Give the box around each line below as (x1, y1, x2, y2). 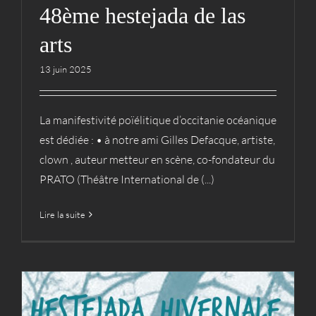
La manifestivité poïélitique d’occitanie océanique (39, 113, 276, 128)
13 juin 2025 (39, 63, 92, 75)
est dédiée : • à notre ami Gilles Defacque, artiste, (39, 133, 275, 147)
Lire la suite (39, 209, 85, 221)
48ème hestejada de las (39, 3, 245, 29)
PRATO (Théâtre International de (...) (39, 172, 214, 187)
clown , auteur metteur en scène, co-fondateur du (39, 152, 275, 167)
